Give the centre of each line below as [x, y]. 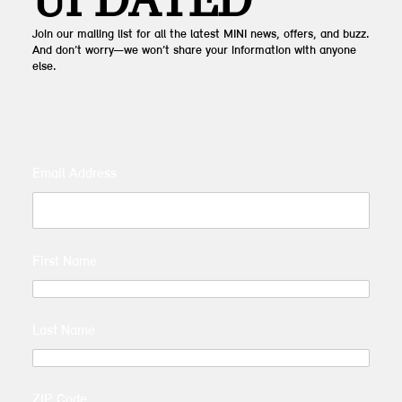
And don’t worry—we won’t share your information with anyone [194, 51]
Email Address [74, 175]
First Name [64, 262]
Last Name [63, 331]
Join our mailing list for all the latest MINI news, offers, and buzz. [201, 35]
